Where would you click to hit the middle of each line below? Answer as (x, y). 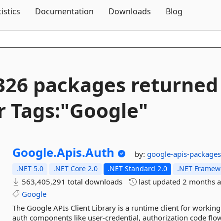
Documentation (64, 11)
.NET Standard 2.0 (138, 168)
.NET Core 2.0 (76, 168)
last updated (160, 182)
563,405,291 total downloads (71, 182)
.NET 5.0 (30, 168)
